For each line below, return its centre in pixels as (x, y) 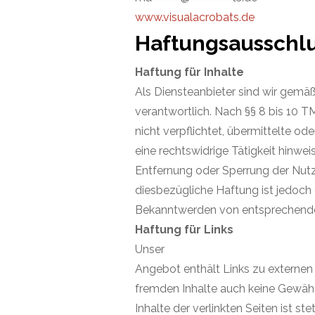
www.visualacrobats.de (195, 17)
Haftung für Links (184, 230)
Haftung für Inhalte (189, 72)
